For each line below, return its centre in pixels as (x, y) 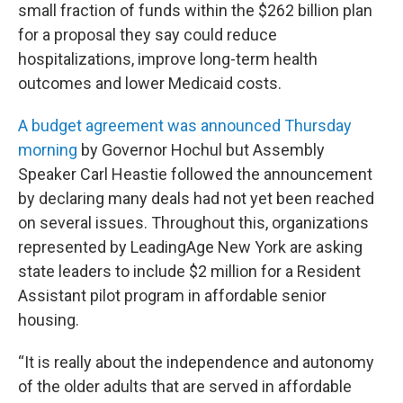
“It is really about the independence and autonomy (196, 362)
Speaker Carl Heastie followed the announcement (195, 174)
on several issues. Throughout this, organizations (193, 223)
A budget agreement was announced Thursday (185, 125)
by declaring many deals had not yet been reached (196, 198)
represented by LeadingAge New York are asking (190, 247)
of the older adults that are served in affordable (185, 386)
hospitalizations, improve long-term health (168, 59)
